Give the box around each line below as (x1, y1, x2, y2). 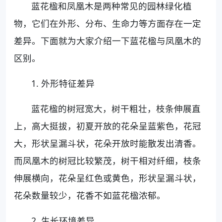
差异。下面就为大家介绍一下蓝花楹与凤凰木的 (14, 34, 201, 47)
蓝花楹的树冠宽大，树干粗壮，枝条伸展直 (31, 102, 201, 114)
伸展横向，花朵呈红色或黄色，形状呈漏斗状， (14, 171, 201, 184)
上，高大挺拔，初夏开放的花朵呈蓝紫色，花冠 (14, 119, 201, 132)
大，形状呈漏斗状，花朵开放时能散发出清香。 (14, 137, 201, 149)
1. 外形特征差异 (31, 77, 95, 89)
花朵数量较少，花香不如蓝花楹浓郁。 (14, 189, 166, 201)
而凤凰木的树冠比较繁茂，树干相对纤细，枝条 (14, 154, 201, 166)
